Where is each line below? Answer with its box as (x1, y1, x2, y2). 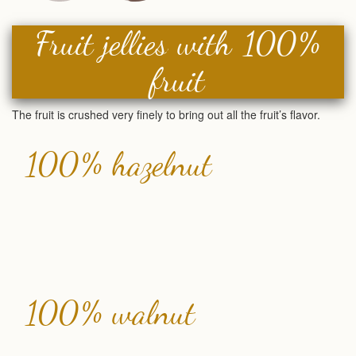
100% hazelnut (24, 143, 212, 185)
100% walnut (24, 292, 195, 334)
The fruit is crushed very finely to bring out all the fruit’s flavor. (12, 106, 320, 122)
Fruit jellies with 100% (35, 22, 321, 64)
